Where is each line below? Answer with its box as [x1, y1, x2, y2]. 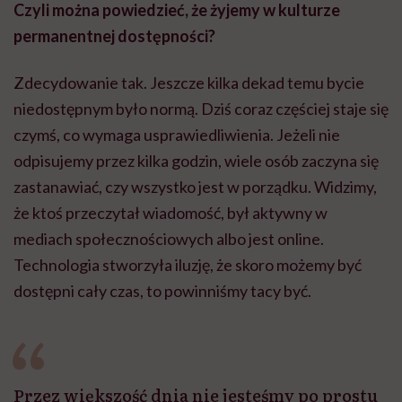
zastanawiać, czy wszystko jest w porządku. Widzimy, [13, 176, 377, 197]
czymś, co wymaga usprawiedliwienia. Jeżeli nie [13, 124, 340, 144]
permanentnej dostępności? [13, 25, 215, 46]
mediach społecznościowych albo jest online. [13, 228, 324, 249]
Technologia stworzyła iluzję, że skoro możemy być [13, 254, 362, 275]
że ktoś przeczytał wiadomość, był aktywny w [13, 202, 328, 223]
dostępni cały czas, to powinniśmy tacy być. [13, 280, 311, 301]
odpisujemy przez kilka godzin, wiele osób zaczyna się [13, 150, 379, 170]
